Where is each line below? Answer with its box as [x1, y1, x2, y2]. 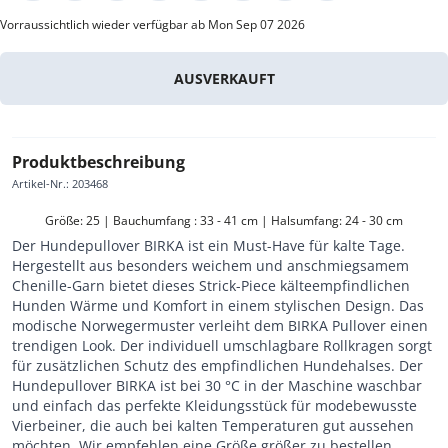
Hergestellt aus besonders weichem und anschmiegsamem [12, 255, 409, 275]
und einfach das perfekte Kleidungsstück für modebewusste [12, 395, 417, 415]
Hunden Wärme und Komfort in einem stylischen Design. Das [12, 295, 424, 315]
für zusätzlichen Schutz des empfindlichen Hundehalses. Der [12, 355, 423, 375]
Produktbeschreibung [12, 150, 185, 173]
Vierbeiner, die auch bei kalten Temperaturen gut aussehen [12, 415, 414, 435]
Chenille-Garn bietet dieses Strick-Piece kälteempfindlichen [12, 275, 410, 295]
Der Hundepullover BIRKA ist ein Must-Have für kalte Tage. [12, 235, 405, 255]
